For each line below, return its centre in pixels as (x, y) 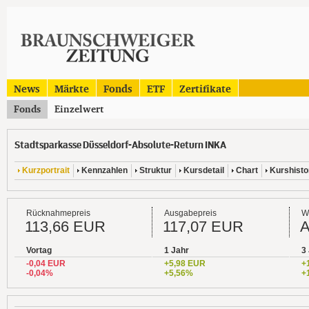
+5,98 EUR (185, 263)
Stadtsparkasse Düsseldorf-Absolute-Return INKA (120, 145)
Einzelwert (79, 109)
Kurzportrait (46, 170)
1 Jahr (177, 250)
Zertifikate (205, 88)
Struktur (156, 170)
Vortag (39, 250)
